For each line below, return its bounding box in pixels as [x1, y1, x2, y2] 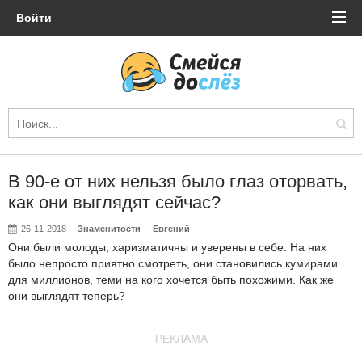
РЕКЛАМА [154, 332, 208, 345]
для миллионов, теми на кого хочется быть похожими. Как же [8, 273, 334, 286]
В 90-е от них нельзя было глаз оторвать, [8, 171, 347, 192]
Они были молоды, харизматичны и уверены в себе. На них [8, 241, 326, 254]
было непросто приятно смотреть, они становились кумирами [8, 257, 338, 270]
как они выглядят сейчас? [8, 192, 221, 213]
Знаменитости [78, 224, 141, 234]
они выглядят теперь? [8, 289, 125, 302]
